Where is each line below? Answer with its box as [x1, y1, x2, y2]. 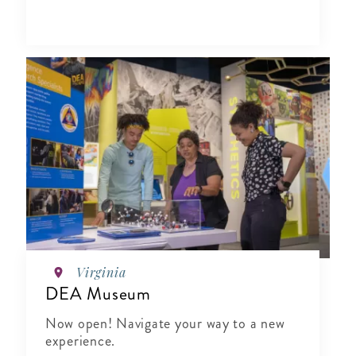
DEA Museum [45, 281, 151, 307]
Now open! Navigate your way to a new [45, 313, 285, 335]
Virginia [76, 264, 126, 281]
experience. [45, 331, 116, 352]
